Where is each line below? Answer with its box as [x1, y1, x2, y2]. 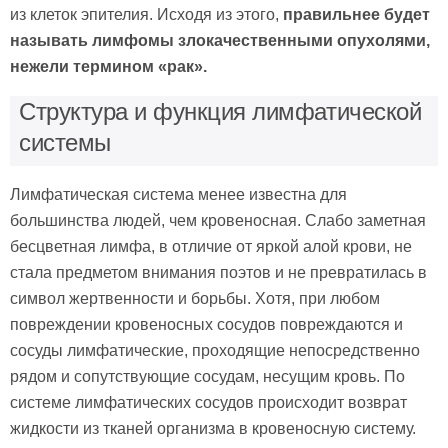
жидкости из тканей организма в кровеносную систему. [10, 420, 416, 437]
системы [19, 129, 111, 156]
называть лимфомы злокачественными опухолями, [10, 32, 430, 49]
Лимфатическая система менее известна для [10, 186, 347, 203]
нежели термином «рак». [10, 58, 207, 75]
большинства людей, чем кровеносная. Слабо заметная [10, 212, 426, 229]
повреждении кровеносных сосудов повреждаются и [10, 316, 403, 333]
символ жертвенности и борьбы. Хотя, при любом [10, 290, 380, 307]
